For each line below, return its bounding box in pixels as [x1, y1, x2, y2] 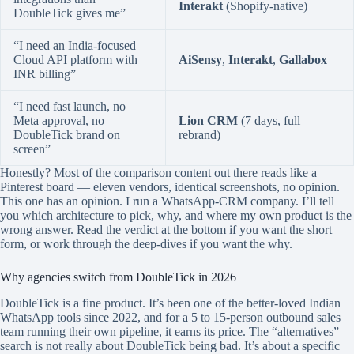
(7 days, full [238, 113, 300, 127]
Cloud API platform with [13, 52, 137, 66]
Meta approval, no [13, 113, 104, 127]
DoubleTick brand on [13, 127, 120, 141]
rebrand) [179, 127, 220, 141]
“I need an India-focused [13, 38, 136, 52]
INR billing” [13, 66, 76, 81]
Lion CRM [179, 113, 238, 127]
